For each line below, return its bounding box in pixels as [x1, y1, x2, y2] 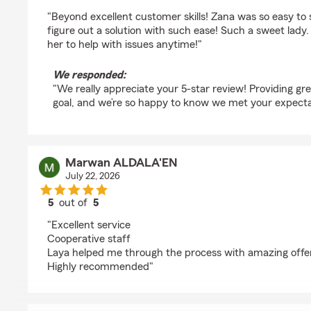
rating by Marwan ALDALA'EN [72, 210, 217, 221]
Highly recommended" [47, 261, 153, 272]
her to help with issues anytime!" [47, 39, 202, 50]
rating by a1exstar [72, 1, 157, 12]
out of [56, 197, 94, 208]
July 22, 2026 [65, 171, 120, 181]
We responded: [53, 69, 126, 81]
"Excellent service [47, 219, 131, 230]
